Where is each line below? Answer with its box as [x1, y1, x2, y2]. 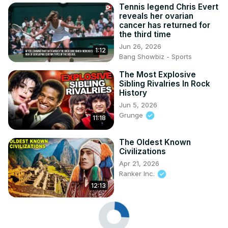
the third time [119, 29, 171, 39]
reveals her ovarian [119, 11, 193, 21]
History [119, 88, 147, 98]
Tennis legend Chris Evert [119, 2, 218, 12]
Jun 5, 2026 [119, 100, 157, 109]
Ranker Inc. [119, 169, 157, 178]
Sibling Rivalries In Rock [119, 78, 210, 89]
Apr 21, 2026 [119, 159, 159, 167]
